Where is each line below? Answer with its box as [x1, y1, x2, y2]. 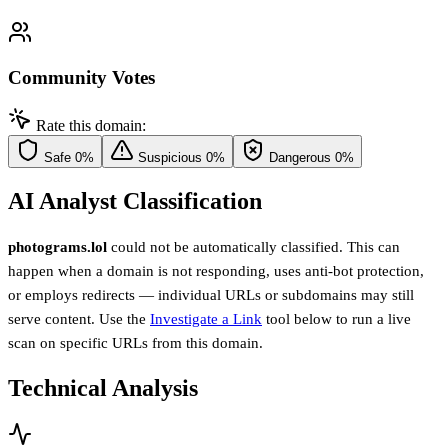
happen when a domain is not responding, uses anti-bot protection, [8, 263, 424, 280]
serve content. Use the [8, 311, 150, 328]
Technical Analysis [8, 375, 198, 402]
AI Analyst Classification [8, 188, 262, 215]
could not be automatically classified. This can [107, 239, 400, 256]
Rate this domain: [36, 117, 146, 135]
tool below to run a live [262, 311, 411, 328]
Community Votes [8, 66, 155, 88]
